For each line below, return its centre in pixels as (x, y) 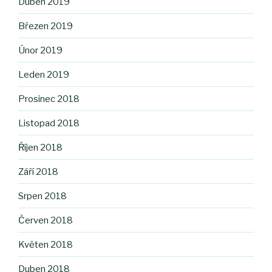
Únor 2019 (40, 50)
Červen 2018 (46, 220)
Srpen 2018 (42, 196)
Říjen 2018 (40, 147)
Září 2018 (38, 172)
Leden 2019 (44, 74)
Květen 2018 (46, 244)
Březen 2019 (46, 26)
